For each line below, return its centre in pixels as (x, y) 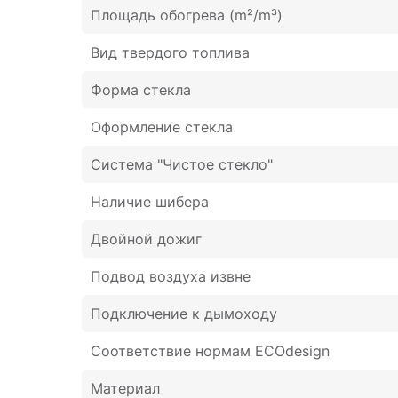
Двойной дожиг (146, 239)
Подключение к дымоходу (184, 314)
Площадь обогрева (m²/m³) (187, 15)
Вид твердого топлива (170, 52)
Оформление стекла (162, 127)
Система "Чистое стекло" (182, 164)
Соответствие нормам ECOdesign (210, 351)
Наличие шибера (150, 202)
